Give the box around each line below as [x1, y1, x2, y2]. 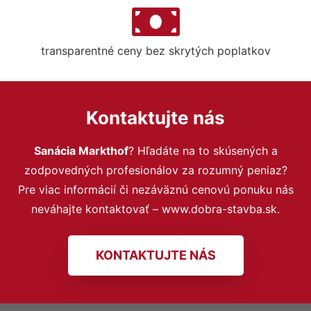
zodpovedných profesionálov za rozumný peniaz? [24, 162, 287, 177]
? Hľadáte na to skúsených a [128, 143, 278, 158]
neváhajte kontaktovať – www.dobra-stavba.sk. [31, 201, 280, 216]
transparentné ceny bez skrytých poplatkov [40, 43, 271, 58]
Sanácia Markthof [33, 143, 128, 158]
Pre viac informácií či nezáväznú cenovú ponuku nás [17, 182, 294, 196]
